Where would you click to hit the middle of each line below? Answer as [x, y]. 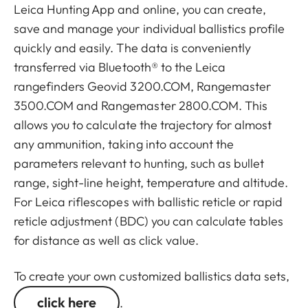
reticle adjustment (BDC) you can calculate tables [149, 221]
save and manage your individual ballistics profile [150, 29]
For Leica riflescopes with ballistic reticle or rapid [148, 202]
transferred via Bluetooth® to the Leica [120, 67]
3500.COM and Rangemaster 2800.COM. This [141, 106]
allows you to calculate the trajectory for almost [143, 125]
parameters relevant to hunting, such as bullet [139, 164]
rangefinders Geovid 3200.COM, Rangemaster [143, 87]
